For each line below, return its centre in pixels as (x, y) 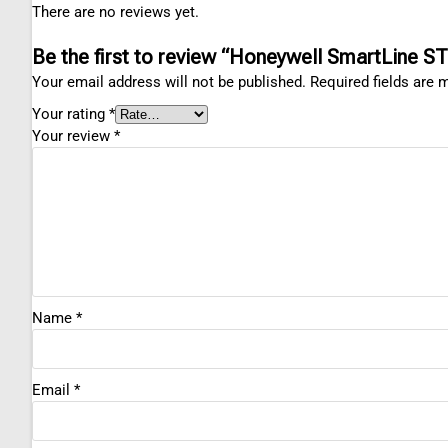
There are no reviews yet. (115, 12)
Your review (73, 136)
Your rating (70, 114)
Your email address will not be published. (169, 82)
